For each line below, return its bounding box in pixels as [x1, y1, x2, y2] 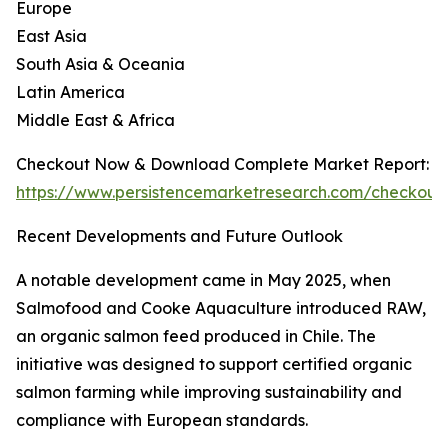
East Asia [16, 26, 87, 47]
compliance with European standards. [16, 410, 308, 431]
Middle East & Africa [16, 110, 175, 131]
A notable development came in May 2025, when [16, 270, 391, 291]
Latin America [16, 82, 125, 103]
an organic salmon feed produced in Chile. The [16, 326, 376, 347]
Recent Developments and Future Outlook [16, 226, 343, 247]
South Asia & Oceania [16, 54, 185, 75]
